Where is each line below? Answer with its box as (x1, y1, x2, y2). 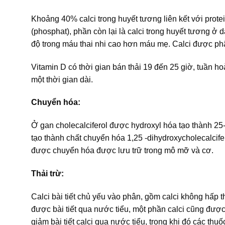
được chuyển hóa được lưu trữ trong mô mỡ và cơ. (31, 146, 213, 155)
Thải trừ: (31, 169, 64, 178)
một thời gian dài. (31, 75, 93, 84)
